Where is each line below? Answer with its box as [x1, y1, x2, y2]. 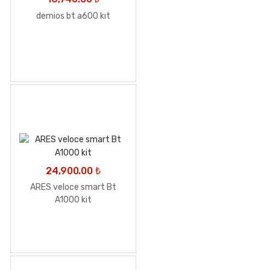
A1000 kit [55, 195, 92, 206]
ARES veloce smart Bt [30, 182, 116, 193]
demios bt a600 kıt [36, 10, 110, 21]
